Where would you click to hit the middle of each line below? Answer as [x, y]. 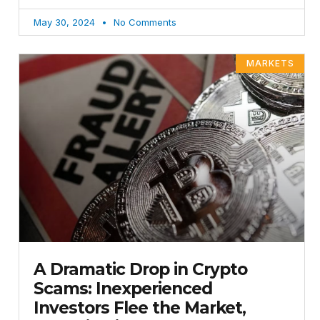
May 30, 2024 [66, 22]
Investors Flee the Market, [140, 308]
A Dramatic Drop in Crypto [140, 270]
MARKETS [270, 63]
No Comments [144, 22]
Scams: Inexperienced [123, 289]
